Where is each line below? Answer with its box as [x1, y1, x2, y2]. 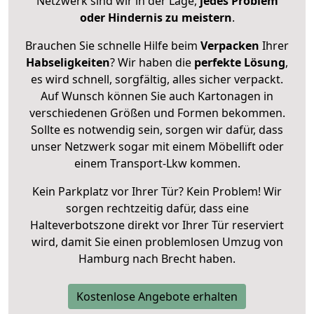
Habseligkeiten [26, 54, 110, 70]
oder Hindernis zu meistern [79, 9, 232, 25]
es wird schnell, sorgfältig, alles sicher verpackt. [31, 71, 283, 87]
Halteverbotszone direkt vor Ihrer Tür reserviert [30, 217, 284, 233]
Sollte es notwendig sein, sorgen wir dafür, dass [31, 121, 283, 137]
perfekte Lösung [194, 54, 285, 70]
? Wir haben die [110, 54, 194, 70]
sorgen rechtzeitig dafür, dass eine [65, 200, 249, 216]
